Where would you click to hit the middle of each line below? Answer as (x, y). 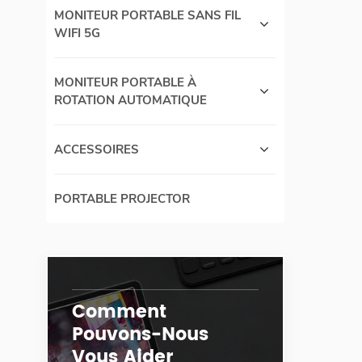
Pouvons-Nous (140, 335)
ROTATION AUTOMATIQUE (130, 101)
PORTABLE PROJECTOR (122, 199)
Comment (119, 313)
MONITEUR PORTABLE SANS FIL (147, 16)
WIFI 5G (77, 34)
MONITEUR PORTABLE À (125, 83)
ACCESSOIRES (97, 150)
